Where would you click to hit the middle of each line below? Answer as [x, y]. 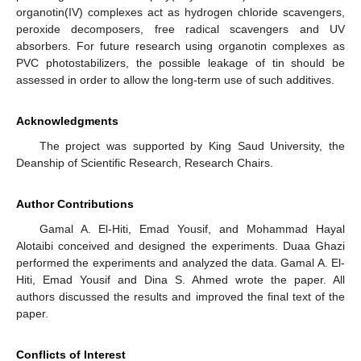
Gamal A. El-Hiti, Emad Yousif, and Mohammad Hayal [192, 229]
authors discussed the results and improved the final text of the [180, 297]
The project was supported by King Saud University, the [192, 146]
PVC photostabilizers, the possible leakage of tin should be [180, 63]
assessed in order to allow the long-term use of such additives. [175, 80]
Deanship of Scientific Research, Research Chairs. [145, 163]
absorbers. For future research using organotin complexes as [180, 46]
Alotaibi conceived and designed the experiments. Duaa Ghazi [180, 246]
